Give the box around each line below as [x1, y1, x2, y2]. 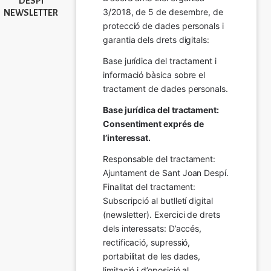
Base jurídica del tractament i [103, 55, 217, 66]
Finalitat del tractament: [103, 181, 198, 192]
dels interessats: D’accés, [103, 223, 202, 233]
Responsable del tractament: [103, 153, 216, 164]
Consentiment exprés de [103, 118, 204, 129]
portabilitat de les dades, [103, 250, 201, 261]
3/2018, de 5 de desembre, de [103, 6, 224, 17]
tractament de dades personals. [103, 83, 228, 94]
